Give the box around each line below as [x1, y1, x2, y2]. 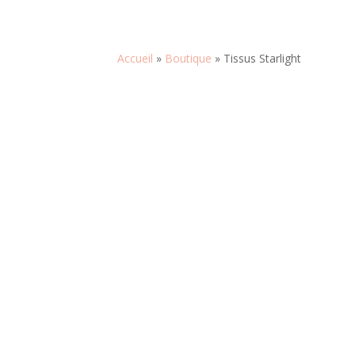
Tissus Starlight [223, 50, 301, 66]
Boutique [164, 50, 212, 66]
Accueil [116, 50, 153, 66]
